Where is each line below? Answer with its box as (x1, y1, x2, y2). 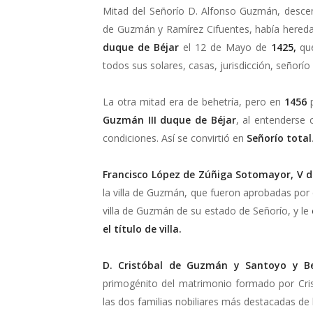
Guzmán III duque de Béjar (103, 112, 236, 126)
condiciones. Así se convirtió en (103, 131, 247, 145)
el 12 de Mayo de (178, 40, 271, 54)
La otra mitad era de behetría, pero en (103, 94, 285, 108)
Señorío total (247, 131, 312, 145)
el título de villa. (103, 221, 182, 235)
